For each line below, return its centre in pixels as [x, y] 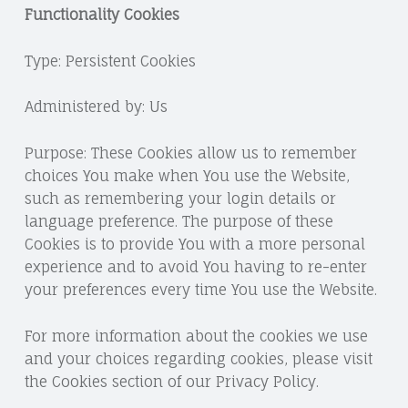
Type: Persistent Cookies [110, 61]
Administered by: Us [96, 107]
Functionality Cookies [102, 14]
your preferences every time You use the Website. [200, 290]
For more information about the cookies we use [196, 337]
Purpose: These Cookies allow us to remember [190, 153]
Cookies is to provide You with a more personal [194, 245]
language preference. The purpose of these [178, 222]
